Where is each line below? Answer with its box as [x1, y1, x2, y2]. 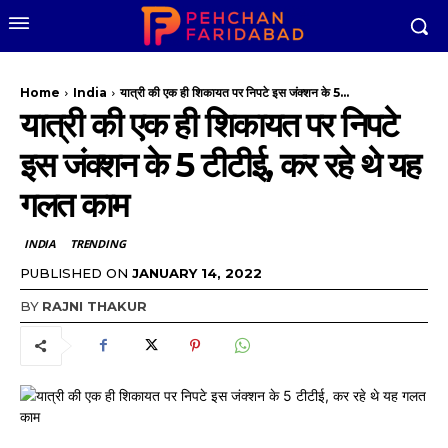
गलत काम [20, 184, 128, 226]
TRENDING [70, 236, 126, 252]
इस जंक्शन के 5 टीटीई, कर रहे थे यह [20, 144, 420, 186]
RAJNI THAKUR [42, 297, 147, 314]
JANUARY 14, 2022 [132, 264, 262, 281]
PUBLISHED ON [20, 264, 128, 281]
